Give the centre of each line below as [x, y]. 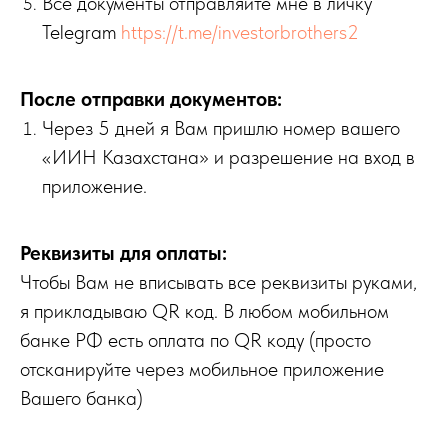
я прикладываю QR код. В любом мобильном [204, 311]
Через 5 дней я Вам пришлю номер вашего [221, 128]
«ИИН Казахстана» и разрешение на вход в [228, 157]
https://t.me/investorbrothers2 [240, 32]
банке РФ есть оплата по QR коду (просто [195, 340]
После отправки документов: [151, 99]
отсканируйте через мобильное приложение [202, 369]
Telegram [81, 32]
